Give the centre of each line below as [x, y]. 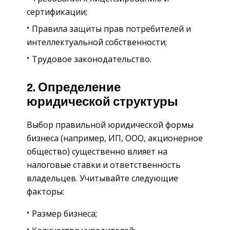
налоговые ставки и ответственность [104, 165]
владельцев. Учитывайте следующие [102, 178]
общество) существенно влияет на [97, 151]
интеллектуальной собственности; [97, 42]
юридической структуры [102, 102]
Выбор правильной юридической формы [110, 124]
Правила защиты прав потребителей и [111, 29]
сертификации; [57, 12]
